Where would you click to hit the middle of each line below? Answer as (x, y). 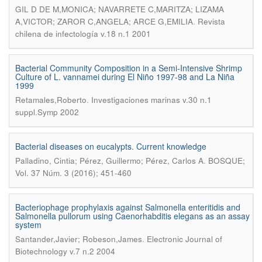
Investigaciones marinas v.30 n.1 (151, 100)
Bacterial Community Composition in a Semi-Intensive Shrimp (129, 68)
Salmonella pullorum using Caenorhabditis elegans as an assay (132, 216)
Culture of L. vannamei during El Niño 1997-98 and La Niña (125, 77)
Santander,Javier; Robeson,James (79, 239)
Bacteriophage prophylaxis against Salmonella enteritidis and (128, 207)
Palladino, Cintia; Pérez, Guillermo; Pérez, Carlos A (109, 161)
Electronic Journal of (185, 239)
